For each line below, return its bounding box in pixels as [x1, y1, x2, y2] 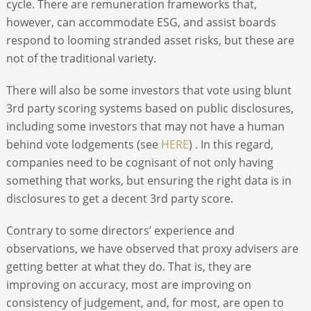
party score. [167, 190, 233, 206]
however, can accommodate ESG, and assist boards [6, 14, 276, 30]
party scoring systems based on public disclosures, [24, 100, 294, 116]
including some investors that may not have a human [6, 118, 285, 134]
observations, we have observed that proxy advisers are [6, 240, 299, 256]
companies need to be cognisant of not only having [6, 154, 274, 170]
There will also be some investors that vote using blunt [6, 82, 292, 98]
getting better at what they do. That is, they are [6, 258, 251, 274]
